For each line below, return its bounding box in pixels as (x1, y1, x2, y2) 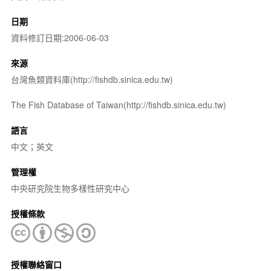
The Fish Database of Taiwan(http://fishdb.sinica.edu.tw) (10, 98, 226, 111)
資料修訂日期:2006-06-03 (10, 31, 109, 44)
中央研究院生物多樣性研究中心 (10, 181, 129, 194)
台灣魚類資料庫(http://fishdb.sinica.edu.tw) (10, 73, 173, 85)
